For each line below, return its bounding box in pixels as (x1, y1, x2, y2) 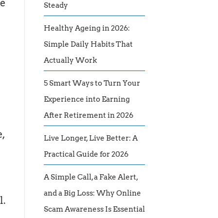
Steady (44, 1, 68, 10)
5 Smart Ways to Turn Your (44, 79, 140, 88)
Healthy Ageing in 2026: (44, 24, 130, 33)
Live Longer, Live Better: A (44, 134, 138, 143)
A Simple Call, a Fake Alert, (44, 173, 138, 182)
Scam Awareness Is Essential (44, 205, 145, 214)
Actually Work (44, 56, 97, 65)
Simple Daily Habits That (44, 40, 133, 49)
